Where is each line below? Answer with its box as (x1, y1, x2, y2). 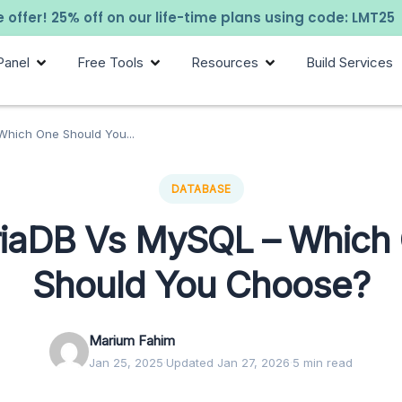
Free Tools (77, 54, 144, 71)
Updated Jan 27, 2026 (166, 355, 290, 371)
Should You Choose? (32, 263, 370, 308)
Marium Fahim (89, 332, 175, 350)
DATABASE (170, 182, 232, 197)
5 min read (293, 355, 353, 371)
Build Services (306, 54, 394, 71)
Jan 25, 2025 (89, 355, 163, 371)
